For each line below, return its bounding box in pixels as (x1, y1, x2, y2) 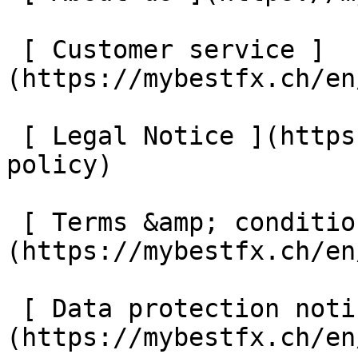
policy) (6, 150, 128, 179)
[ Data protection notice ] (6, 294, 22, 323)
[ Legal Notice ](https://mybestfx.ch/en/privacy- (6, 121, 22, 150)
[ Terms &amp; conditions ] (6, 208, 22, 237)
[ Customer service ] (6, 35, 22, 64)
